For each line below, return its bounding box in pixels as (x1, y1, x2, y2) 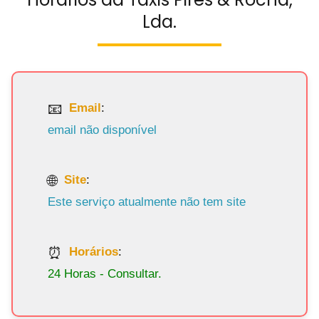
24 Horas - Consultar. (48, 266, 162, 281)
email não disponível (48, 122, 157, 137)
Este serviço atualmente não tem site (48, 194, 246, 209)
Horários (69, 245, 119, 259)
